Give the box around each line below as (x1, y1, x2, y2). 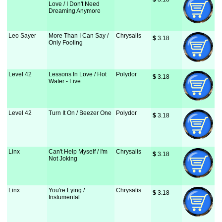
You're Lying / (49, 187, 85, 194)
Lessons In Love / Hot (49, 71, 107, 78)
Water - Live (49, 78, 81, 85)
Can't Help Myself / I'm (49, 148, 108, 155)
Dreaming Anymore (49, 7, 101, 14)
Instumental (49, 194, 80, 201)
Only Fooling (49, 39, 83, 46)
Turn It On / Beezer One (49, 110, 112, 116)
